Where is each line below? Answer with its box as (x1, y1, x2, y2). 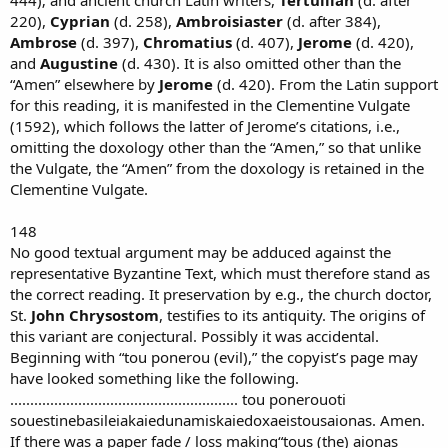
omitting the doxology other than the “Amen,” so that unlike (10, 136, 421, 157)
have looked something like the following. (10, 367, 299, 388)
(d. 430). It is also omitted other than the (118, 52, 401, 73)
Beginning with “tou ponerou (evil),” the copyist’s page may (10, 346, 418, 367)
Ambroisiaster (176, 10, 283, 31)
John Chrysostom (27, 304, 159, 325)
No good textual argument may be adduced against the (10, 241, 391, 262)
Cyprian (50, 10, 110, 31)
